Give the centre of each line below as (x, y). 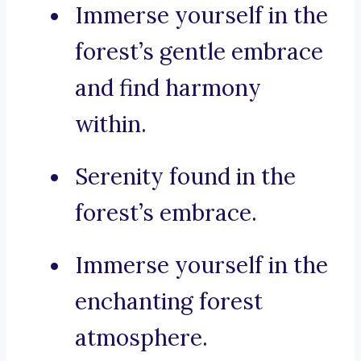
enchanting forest (169, 302)
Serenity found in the (185, 177)
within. (111, 124)
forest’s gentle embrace (199, 52)
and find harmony (168, 88)
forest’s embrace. (166, 213)
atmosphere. (141, 338)
